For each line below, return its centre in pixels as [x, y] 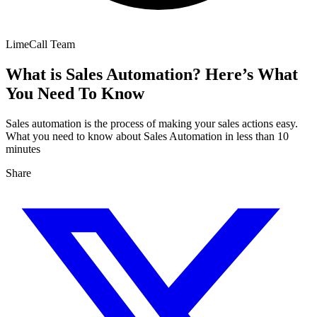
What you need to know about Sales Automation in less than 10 [147, 136]
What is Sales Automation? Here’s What [152, 74]
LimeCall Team [40, 44]
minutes [23, 149]
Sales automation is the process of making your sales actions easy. [152, 123]
